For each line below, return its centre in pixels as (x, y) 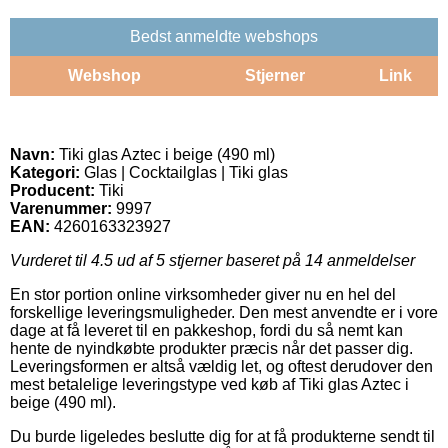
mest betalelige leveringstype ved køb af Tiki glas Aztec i (209, 384)
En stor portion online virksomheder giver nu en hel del (203, 294)
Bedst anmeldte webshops (224, 36)
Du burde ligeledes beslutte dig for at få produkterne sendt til (222, 436)
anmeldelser (369, 260)
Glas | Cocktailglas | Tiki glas (184, 172)
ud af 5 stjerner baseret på (209, 260)
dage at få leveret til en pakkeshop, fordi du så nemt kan (206, 330)
